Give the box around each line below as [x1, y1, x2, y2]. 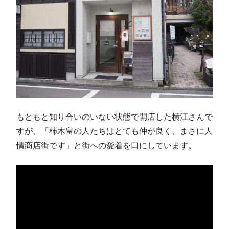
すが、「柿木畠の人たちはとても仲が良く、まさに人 [16, 126, 213, 135]
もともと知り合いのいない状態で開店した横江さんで [16, 112, 213, 121]
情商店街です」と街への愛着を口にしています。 [16, 141, 196, 150]
